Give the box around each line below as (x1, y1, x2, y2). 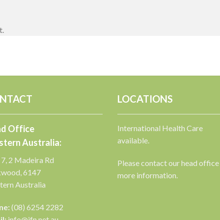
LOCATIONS (117, 93, 173, 105)
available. (117, 136, 149, 145)
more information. (117, 170, 178, 180)
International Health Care (117, 123, 203, 133)
